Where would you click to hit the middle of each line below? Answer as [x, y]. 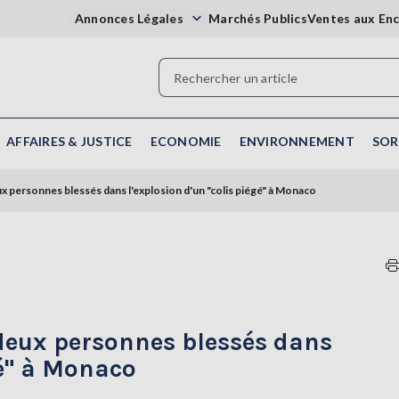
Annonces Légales [130, 18]
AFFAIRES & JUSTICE [69, 141]
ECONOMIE [186, 141]
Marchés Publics [258, 18]
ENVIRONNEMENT [297, 141]
